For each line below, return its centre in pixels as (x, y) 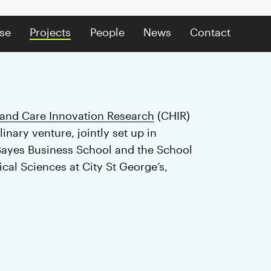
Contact (210, 32)
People (107, 32)
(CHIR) (172, 115)
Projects (51, 32)
